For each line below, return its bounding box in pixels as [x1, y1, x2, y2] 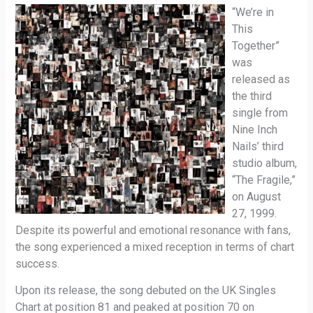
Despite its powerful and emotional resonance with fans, [15, 224, 291, 238]
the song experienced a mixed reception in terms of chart [15, 240, 295, 254]
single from [232, 106, 289, 120]
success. [15, 257, 60, 271]
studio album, [232, 156, 298, 170]
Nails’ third [232, 140, 284, 154]
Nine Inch [232, 123, 278, 137]
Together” [232, 39, 280, 53]
